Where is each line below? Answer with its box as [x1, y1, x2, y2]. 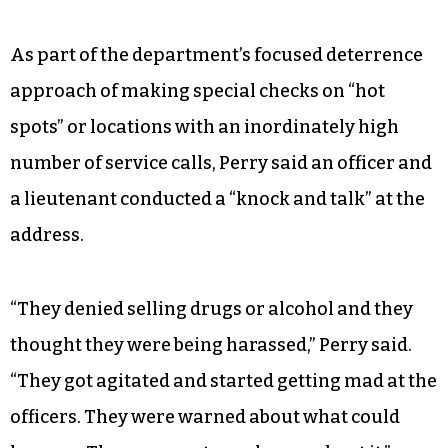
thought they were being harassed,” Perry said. [10, 333, 412, 356]
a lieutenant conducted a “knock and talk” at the [10, 187, 425, 210]
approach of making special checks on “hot [10, 79, 385, 102]
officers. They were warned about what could [10, 405, 400, 428]
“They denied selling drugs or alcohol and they [10, 297, 413, 320]
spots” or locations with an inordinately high [10, 115, 399, 138]
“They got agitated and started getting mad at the [10, 369, 437, 392]
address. [10, 223, 84, 246]
